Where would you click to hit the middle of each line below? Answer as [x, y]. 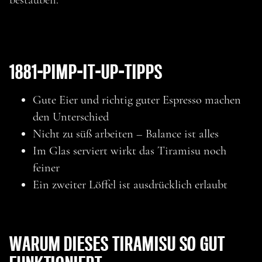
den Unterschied [70, 116]
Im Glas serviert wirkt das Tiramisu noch [129, 150]
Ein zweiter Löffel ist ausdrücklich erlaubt [130, 184]
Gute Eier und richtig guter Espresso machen [137, 99]
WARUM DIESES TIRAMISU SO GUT [117, 244]
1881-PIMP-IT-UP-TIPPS [86, 72]
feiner [46, 167]
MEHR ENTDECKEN [83, 91]
